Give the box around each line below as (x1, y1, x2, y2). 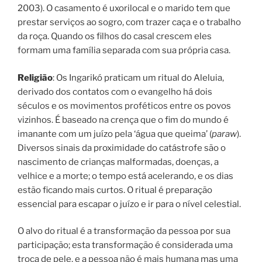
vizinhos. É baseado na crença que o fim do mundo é (18, 114, 229, 125)
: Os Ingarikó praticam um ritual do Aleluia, (53, 72, 224, 83)
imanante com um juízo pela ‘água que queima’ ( (18, 128, 212, 139)
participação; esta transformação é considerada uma (18, 240, 233, 251)
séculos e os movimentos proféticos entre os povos (18, 100, 231, 111)
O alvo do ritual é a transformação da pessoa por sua (18, 226, 230, 237)
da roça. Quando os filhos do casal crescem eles (18, 31, 212, 42)
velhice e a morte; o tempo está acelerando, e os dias (18, 170, 233, 181)
